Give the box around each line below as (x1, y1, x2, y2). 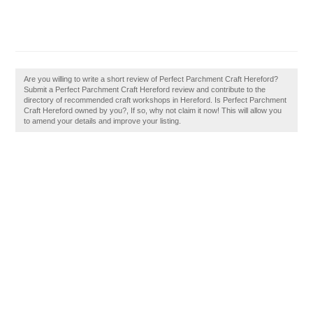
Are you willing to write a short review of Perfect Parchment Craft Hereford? (24, 75, 279, 83)
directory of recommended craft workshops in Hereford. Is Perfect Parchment (24, 96, 287, 104)
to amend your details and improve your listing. (24, 117, 182, 125)
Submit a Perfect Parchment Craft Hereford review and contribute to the (24, 85, 266, 94)
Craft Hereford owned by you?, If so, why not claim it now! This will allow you (24, 106, 282, 115)
